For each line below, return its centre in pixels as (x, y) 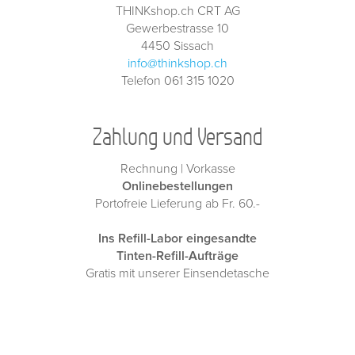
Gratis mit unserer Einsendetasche (177, 273)
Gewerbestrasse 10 (177, 28)
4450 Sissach (177, 46)
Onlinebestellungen (177, 186)
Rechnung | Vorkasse (177, 168)
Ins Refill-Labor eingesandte (177, 238)
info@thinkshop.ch (177, 63)
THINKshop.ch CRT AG (177, 11)
